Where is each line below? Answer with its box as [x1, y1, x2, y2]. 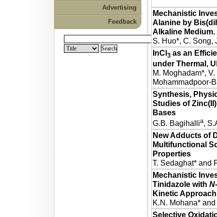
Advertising [102, 4, 137, 11]
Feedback [108, 18, 137, 25]
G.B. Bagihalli [152, 119, 200, 128]
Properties [152, 149, 191, 158]
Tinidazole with [152, 180, 209, 188]
